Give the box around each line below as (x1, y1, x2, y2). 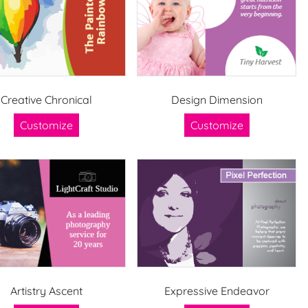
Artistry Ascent (10, 283, 82, 298)
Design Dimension (170, 92, 263, 107)
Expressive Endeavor (164, 283, 269, 298)
